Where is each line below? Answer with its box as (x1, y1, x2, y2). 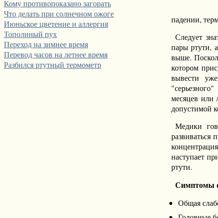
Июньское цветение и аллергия (4, 18, 108, 29)
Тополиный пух (4, 29, 57, 39)
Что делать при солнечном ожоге (4, 8, 114, 19)
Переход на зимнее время (4, 39, 88, 50)
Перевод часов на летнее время (4, 49, 108, 60)
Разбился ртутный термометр (4, 59, 101, 70)
